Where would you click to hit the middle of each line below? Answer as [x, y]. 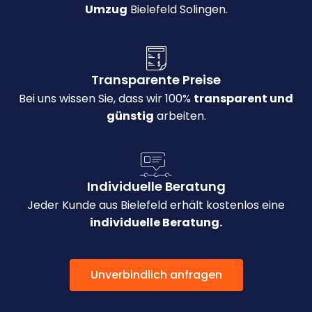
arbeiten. [180, 116]
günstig [130, 116]
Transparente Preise [156, 80]
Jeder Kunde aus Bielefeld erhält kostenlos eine [156, 205]
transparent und [243, 99]
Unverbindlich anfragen [156, 275]
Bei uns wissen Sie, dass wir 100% [106, 99]
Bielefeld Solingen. [177, 10]
